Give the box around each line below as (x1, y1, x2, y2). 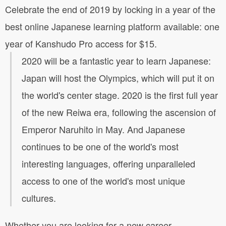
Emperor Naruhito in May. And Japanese (22, 122, 185, 136)
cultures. (22, 191, 56, 204)
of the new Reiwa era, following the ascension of (22, 105, 216, 119)
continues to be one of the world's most (22, 139, 179, 153)
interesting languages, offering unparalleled (22, 156, 195, 170)
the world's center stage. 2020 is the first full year (22, 88, 218, 101)
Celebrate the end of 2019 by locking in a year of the (5, 2, 215, 16)
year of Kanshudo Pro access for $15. (5, 36, 157, 50)
